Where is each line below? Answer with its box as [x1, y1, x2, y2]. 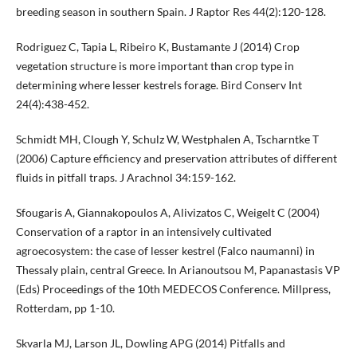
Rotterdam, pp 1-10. [15, 300, 115, 315]
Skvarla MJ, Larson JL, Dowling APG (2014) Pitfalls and [15, 335, 285, 350]
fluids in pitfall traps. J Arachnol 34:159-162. [15, 170, 236, 184]
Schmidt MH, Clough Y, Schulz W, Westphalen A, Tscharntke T [15, 131, 319, 146]
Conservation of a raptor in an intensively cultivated [15, 224, 272, 238]
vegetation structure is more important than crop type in [15, 58, 294, 73]
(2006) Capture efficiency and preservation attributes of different [15, 151, 337, 165]
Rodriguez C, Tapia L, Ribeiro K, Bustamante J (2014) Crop [15, 39, 300, 53]
